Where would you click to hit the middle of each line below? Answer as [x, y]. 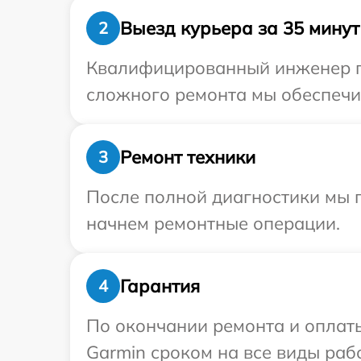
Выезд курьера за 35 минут [240, 28]
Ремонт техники [188, 157]
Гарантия [160, 286]
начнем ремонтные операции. [213, 223]
